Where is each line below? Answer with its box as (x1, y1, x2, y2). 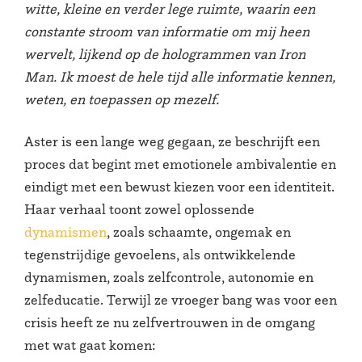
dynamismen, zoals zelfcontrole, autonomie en (24, 268, 314, 287)
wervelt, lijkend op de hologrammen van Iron (24, 44, 305, 63)
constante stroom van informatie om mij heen (24, 22, 309, 40)
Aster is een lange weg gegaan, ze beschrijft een (24, 133, 320, 151)
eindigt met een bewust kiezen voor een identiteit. (24, 178, 335, 196)
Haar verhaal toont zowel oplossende (24, 200, 255, 219)
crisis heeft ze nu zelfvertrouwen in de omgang (24, 314, 315, 332)
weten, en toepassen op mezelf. (24, 90, 219, 108)
